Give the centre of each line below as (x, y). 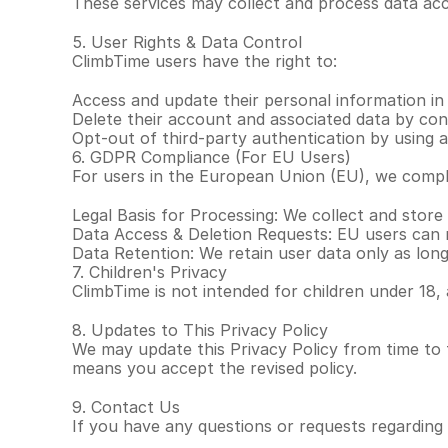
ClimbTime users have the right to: (204, 61)
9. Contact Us (126, 407)
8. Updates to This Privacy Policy (200, 330)
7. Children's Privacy (149, 272)
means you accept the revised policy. (214, 368)
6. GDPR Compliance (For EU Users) (211, 157)
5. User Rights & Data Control (187, 42)
